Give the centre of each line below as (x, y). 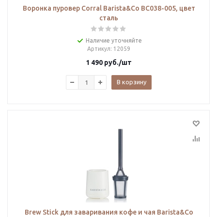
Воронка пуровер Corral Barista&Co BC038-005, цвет (109, 8)
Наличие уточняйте (114, 40)
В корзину (132, 82)
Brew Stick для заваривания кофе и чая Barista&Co (109, 212)
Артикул (99, 49)
